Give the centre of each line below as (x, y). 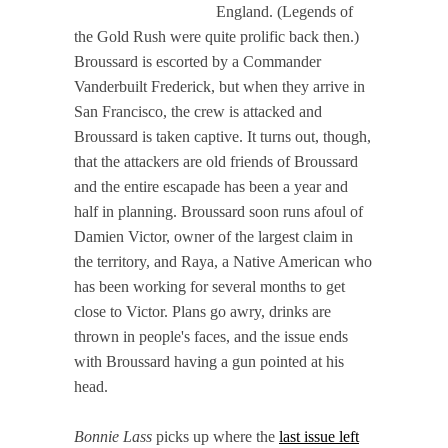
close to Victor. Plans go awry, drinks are (202, 311)
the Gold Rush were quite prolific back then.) (216, 36)
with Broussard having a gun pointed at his (209, 361)
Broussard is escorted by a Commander (197, 61)
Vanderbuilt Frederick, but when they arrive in (219, 86)
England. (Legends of (284, 11)
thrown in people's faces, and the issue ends (211, 336)
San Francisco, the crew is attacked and (198, 111)
